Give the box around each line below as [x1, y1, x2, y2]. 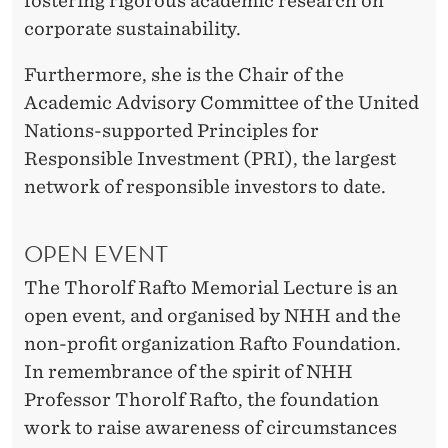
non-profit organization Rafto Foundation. [24, 332, 401, 354]
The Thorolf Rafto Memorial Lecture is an [24, 276, 398, 298]
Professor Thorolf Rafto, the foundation [24, 388, 379, 410]
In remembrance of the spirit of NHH [24, 360, 353, 382]
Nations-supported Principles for [24, 119, 319, 141]
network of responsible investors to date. [24, 175, 386, 197]
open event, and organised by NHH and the [24, 304, 401, 326]
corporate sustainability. [24, 17, 241, 39]
